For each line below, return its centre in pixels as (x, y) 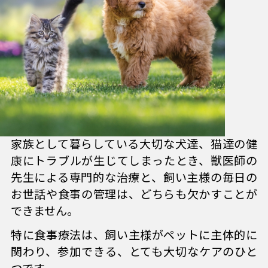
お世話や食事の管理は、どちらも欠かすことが (134, 194)
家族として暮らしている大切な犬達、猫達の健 (134, 144)
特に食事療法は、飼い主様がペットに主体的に (134, 235)
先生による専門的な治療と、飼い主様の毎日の (134, 178)
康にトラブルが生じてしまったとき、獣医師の (134, 161)
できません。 (44, 211)
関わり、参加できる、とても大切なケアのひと (134, 252)
